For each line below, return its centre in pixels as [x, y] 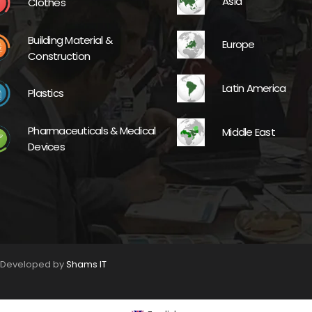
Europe [239, 45]
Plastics [46, 93]
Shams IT [86, 264]
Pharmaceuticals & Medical [92, 130]
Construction [59, 56]
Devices [46, 146]
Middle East [249, 132]
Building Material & [70, 40]
